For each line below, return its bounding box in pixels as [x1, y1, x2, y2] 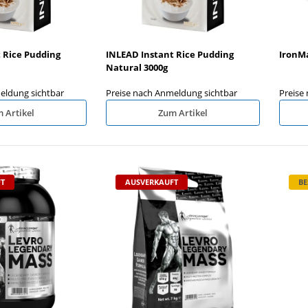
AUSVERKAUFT [125, 177, 178, 187]
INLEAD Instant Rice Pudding [106, 47, 234, 60]
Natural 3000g [106, 60, 168, 74]
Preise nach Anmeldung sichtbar [106, 86, 237, 99]
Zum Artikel [158, 106, 208, 119]
